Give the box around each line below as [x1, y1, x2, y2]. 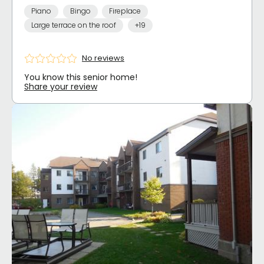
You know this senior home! [24, 71, 137, 83]
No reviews [82, 52, 124, 64]
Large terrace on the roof [31, 19, 116, 30]
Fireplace [109, 6, 141, 16]
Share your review [24, 80, 97, 93]
